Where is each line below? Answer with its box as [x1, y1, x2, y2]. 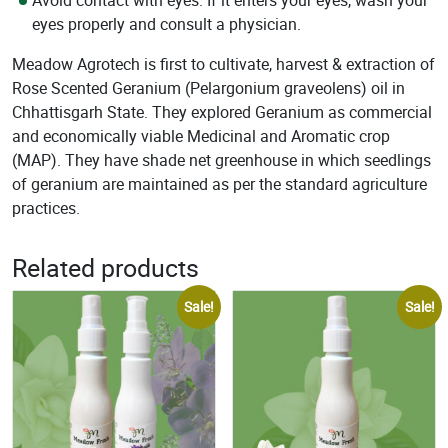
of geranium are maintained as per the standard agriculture [12, 173, 427, 196]
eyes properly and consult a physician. [32, 13, 301, 36]
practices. [12, 197, 80, 220]
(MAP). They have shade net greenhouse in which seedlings [12, 149, 431, 172]
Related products [12, 250, 199, 285]
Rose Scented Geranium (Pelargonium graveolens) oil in [12, 77, 405, 100]
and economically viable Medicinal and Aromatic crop [12, 125, 390, 148]
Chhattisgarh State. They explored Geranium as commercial [12, 101, 432, 124]
